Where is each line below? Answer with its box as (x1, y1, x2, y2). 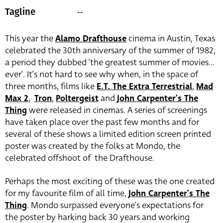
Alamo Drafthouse (55, 32, 126, 45)
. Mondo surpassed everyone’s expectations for (27, 199, 204, 212)
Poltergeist (56, 92, 99, 105)
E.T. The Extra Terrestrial (97, 80, 192, 93)
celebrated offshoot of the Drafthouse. (5, 152, 154, 165)
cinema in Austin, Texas (126, 32, 215, 45)
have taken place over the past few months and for (5, 116, 199, 129)
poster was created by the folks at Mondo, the (5, 140, 180, 153)
